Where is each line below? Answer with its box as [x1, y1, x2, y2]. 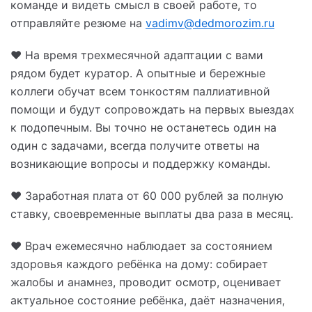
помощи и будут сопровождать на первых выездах [10, 102, 295, 117]
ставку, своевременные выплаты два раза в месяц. [10, 207, 293, 221]
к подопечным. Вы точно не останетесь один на [10, 120, 276, 135]
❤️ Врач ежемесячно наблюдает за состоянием [10, 239, 272, 253]
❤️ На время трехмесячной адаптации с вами [10, 48, 263, 63]
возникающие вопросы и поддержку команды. [10, 157, 270, 171]
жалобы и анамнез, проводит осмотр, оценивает [10, 275, 281, 290]
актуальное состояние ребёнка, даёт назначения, [10, 293, 285, 308]
